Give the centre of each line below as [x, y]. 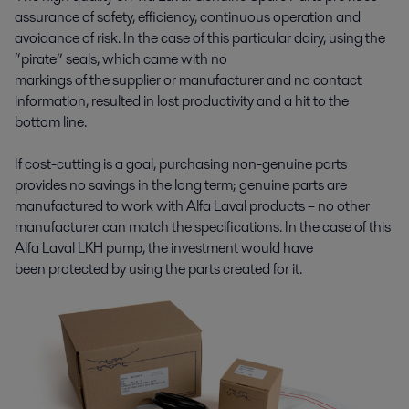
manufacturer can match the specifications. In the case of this [203, 226]
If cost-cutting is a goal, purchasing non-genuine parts [181, 163]
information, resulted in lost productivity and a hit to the [182, 100]
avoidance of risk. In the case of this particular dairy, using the [200, 37]
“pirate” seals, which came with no [121, 58]
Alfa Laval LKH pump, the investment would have [164, 247]
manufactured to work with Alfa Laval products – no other [192, 205]
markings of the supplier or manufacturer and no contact [188, 79]
